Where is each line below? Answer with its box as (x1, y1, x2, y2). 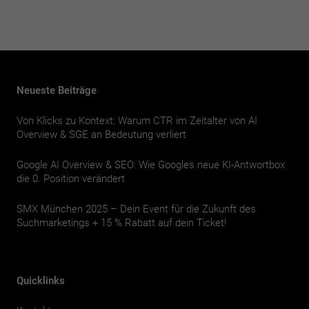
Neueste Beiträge (17, 83, 97, 97)
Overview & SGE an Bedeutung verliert (17, 128, 186, 141)
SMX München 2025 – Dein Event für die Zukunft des (17, 202, 256, 215)
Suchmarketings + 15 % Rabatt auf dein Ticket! (17, 216, 226, 229)
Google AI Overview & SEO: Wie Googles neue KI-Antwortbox (17, 158, 285, 171)
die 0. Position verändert (17, 172, 125, 185)
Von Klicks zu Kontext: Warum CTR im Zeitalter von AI (17, 114, 257, 127)
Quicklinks (17, 274, 65, 287)
